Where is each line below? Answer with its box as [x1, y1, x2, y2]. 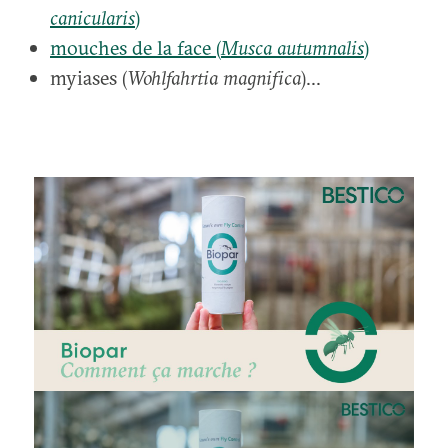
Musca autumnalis [221, 34, 364, 60]
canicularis [50, 4, 135, 30]
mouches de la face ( [50, 34, 221, 60]
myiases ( [50, 64, 127, 90]
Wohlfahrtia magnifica [127, 64, 301, 90]
